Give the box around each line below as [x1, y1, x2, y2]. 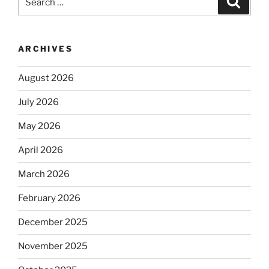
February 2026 [18, 193, 80, 204]
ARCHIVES [18, 44, 73, 54]
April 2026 [18, 145, 63, 156]
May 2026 [18, 121, 61, 132]
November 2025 [18, 241, 88, 252]
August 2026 [18, 73, 74, 84]
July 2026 [18, 97, 59, 108]
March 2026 [18, 169, 70, 180]
